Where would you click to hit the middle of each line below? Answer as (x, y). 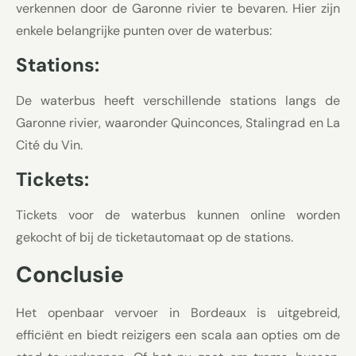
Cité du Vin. (49, 145)
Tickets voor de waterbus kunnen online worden (178, 215)
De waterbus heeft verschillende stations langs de (178, 100)
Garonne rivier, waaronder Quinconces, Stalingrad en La (178, 122)
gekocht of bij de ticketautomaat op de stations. (155, 238)
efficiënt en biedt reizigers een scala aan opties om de (178, 335)
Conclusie (70, 274)
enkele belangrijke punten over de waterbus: (144, 30)
